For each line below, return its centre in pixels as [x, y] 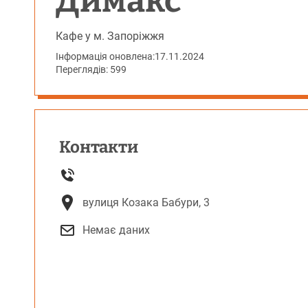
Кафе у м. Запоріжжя [110, 36]
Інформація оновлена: [105, 56]
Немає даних [116, 230]
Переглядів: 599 [91, 69]
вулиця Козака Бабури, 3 [146, 202]
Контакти [99, 147]
